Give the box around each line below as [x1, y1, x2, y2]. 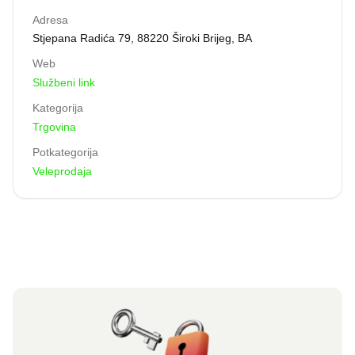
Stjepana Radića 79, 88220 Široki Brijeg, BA [32, 32, 252, 45]
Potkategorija [32, 146, 98, 159]
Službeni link [32, 76, 95, 90]
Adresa [32, 13, 68, 27]
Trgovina [32, 120, 76, 134]
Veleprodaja [32, 165, 92, 178]
